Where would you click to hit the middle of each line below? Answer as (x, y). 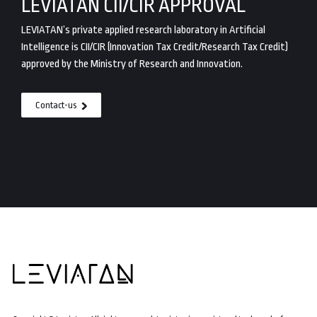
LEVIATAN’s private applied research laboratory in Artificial (143, 30)
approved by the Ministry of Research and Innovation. (132, 64)
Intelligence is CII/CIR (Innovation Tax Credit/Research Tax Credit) (155, 47)
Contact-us (57, 105)
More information (59, 135)
